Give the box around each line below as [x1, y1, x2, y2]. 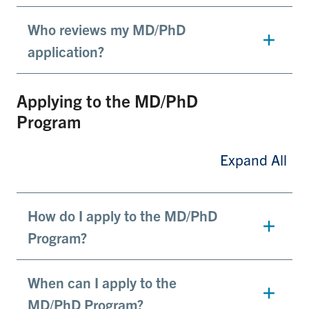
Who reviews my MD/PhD [28, 20, 186, 39]
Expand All [220, 150, 287, 169]
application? [28, 42, 104, 61]
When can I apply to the [28, 273, 177, 292]
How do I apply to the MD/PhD [28, 206, 217, 225]
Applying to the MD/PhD [17, 90, 198, 112]
